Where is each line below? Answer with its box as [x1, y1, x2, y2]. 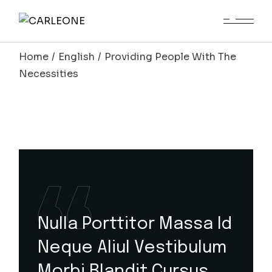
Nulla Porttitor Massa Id [38, 216, 233, 234]
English [58, 50, 95, 63]
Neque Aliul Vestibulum [38, 239, 227, 257]
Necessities [19, 67, 79, 80]
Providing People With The [104, 50, 237, 63]
